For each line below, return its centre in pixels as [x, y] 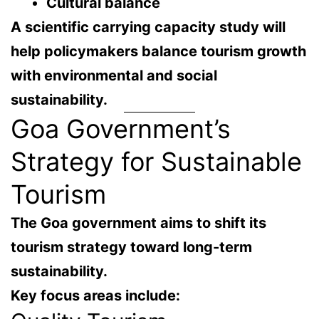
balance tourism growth [224, 52]
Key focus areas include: [95, 296]
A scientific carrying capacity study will [148, 27]
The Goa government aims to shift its [138, 223]
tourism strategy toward [97, 247]
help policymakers [76, 52]
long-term [218, 247]
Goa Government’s [121, 129]
